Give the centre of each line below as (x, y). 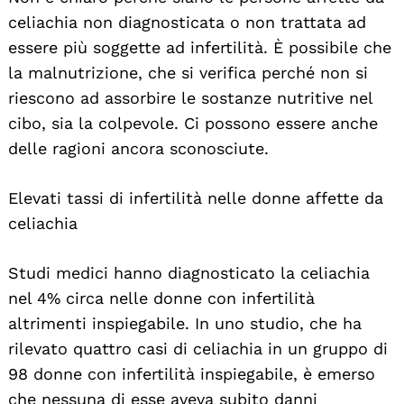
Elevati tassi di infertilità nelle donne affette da (196, 197)
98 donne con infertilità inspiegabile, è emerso (192, 373)
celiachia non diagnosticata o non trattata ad (187, 22)
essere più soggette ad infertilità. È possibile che (200, 47)
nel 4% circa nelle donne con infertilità (161, 298)
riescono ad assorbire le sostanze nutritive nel (190, 97)
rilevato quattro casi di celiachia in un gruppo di (198, 348)
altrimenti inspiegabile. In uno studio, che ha (185, 323)
